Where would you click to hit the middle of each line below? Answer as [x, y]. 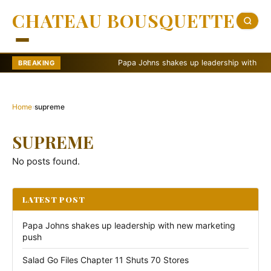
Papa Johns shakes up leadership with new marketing [129, 225]
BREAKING [36, 63]
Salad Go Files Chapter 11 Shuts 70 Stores [106, 260]
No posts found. [46, 161]
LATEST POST [54, 199]
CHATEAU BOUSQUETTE [124, 21]
